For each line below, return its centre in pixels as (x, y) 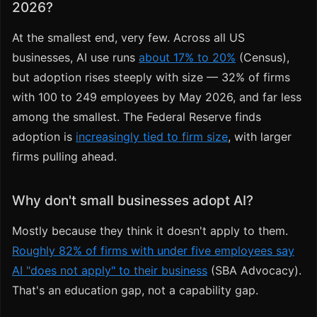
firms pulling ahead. (64, 157)
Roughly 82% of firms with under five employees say (153, 251)
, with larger (260, 137)
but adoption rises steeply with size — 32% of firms (151, 77)
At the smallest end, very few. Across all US (128, 38)
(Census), (263, 58)
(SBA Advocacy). (254, 271)
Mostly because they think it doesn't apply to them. (150, 231)
